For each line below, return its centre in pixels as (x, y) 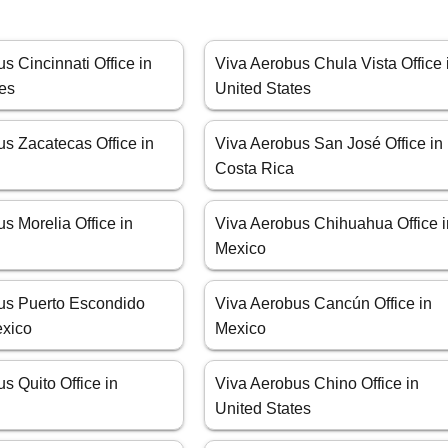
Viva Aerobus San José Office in (329, 144)
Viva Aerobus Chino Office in (317, 384)
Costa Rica (255, 169)
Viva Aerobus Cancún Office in (324, 304)
